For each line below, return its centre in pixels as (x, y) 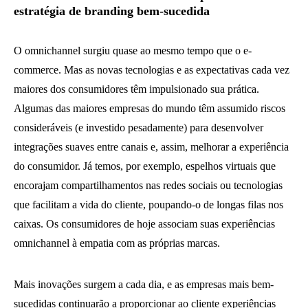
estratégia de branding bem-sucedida (112, 11)
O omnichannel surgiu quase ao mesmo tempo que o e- (133, 51)
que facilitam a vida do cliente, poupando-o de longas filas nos (148, 205)
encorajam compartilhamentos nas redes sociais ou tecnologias (148, 185)
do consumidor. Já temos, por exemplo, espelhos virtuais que (145, 166)
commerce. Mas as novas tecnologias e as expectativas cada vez (152, 70)
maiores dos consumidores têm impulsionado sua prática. (136, 89)
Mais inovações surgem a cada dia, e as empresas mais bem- (144, 284)
